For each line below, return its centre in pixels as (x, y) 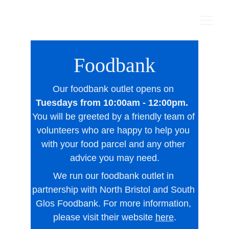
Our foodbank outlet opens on (114, 89)
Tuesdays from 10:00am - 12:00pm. (113, 103)
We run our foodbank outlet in (114, 176)
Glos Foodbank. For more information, (114, 203)
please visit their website (104, 217)
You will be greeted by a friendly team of (114, 117)
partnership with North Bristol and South (114, 190)
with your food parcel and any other (114, 144)
